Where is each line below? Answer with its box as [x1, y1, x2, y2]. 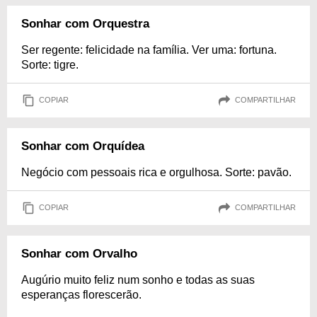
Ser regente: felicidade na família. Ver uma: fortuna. [21, 43, 277, 56]
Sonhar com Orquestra [21, 16, 149, 30]
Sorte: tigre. [21, 58, 79, 71]
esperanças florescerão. [21, 288, 142, 301]
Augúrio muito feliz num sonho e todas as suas [21, 273, 255, 286]
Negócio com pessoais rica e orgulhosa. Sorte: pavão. [21, 166, 292, 178]
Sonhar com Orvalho [21, 246, 137, 260]
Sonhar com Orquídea [21, 139, 144, 153]
